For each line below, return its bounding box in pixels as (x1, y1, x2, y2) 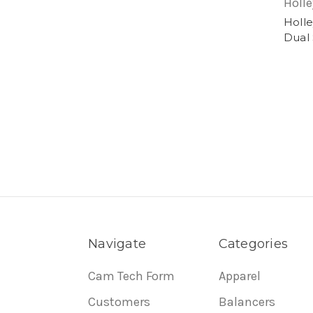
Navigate (88, 236, 146, 252)
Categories (218, 236, 288, 252)
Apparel (218, 268, 261, 284)
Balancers (218, 294, 275, 310)
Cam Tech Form (88, 268, 175, 284)
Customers (88, 294, 150, 310)
